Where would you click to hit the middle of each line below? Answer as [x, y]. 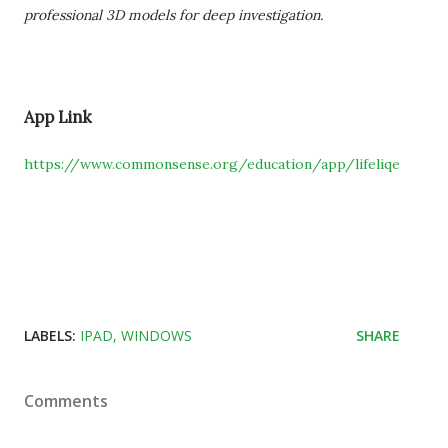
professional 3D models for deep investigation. [173, 14]
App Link [58, 117]
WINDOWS [156, 335]
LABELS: [50, 335]
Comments [66, 400]
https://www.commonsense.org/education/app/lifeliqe [212, 163]
